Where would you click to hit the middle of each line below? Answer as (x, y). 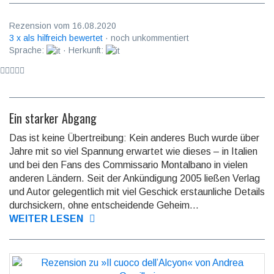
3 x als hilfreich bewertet (56, 38)
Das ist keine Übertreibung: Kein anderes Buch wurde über (134, 138)
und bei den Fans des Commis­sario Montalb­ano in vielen (128, 165)
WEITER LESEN (46, 219)
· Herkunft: (83, 50)
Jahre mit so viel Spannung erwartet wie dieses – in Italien (133, 152)
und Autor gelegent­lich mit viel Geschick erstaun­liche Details (137, 192)
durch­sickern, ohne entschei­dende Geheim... (104, 206)
